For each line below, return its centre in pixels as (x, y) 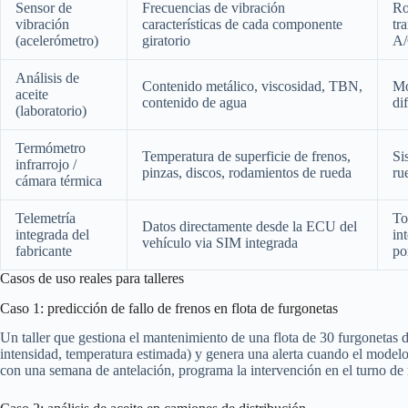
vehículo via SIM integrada (220, 242)
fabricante (44, 250)
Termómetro (51, 148)
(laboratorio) (51, 110)
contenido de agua (194, 102)
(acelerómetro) (57, 40)
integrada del (52, 234)
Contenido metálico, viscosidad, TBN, (252, 86)
